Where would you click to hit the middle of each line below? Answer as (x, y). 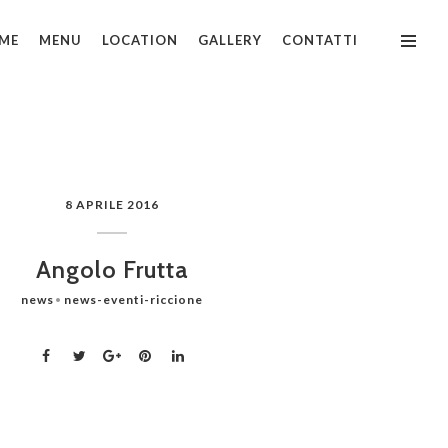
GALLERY (230, 40)
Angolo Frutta (112, 269)
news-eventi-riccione (133, 299)
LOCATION (140, 40)
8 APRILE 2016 (112, 204)
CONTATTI (320, 40)
